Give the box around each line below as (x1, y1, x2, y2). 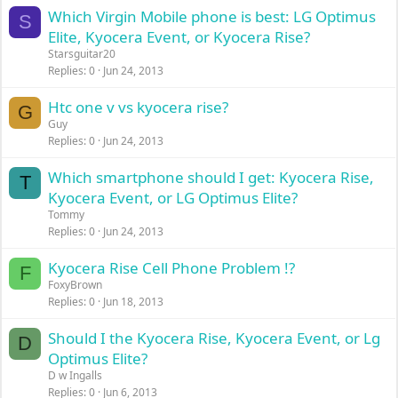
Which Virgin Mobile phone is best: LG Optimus (48, 6, 377, 27)
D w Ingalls (48, 368, 103, 383)
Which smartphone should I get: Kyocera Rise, (48, 167, 375, 187)
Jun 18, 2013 (103, 294, 164, 309)
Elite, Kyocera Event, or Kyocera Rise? (48, 27, 311, 47)
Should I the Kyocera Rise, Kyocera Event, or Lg (48, 328, 381, 348)
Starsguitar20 (48, 46, 116, 61)
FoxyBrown (48, 277, 103, 292)
